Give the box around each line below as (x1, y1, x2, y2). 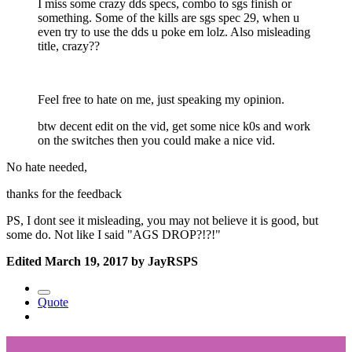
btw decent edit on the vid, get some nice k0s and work (38, 119, 310, 134)
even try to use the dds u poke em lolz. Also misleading (38, 25, 310, 39)
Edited (6, 255, 45, 269)
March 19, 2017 (45, 255, 128, 269)
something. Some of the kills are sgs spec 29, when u (38, 11, 299, 25)
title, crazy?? (38, 39, 103, 53)
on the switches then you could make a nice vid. (38, 134, 278, 148)
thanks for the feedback (6, 187, 122, 201)
